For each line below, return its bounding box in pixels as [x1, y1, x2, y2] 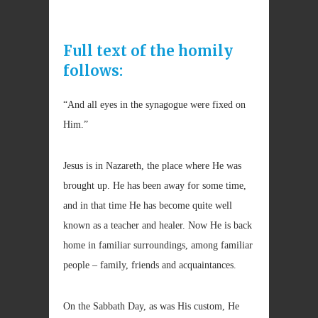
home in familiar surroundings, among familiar [63, 240, 253, 251]
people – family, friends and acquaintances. [63, 260, 236, 270]
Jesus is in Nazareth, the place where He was [63, 160, 241, 171]
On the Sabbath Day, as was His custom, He [63, 301, 239, 312]
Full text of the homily [63, 42, 233, 60]
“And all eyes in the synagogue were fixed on [63, 99, 246, 110]
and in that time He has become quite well [63, 200, 232, 211]
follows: [63, 62, 123, 79]
